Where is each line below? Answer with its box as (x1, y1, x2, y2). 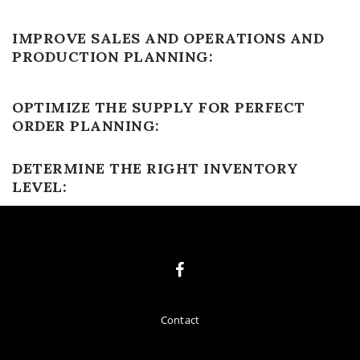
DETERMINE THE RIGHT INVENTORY (12, 159, 299, 178)
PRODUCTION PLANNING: (12, 47, 213, 66)
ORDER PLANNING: (12, 117, 160, 135)
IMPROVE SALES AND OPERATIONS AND (12, 29, 324, 47)
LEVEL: (12, 178, 67, 196)
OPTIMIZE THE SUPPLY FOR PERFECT (12, 98, 305, 117)
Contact (160, 313, 200, 327)
